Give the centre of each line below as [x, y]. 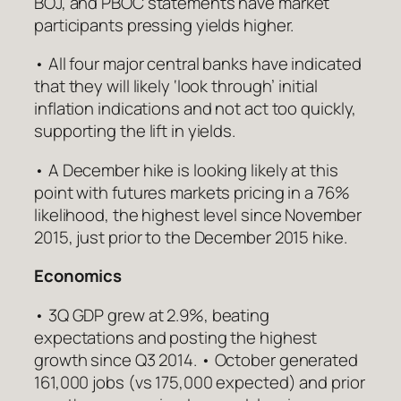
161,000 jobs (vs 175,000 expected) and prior [200, 382]
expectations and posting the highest [176, 337]
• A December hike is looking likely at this [186, 170]
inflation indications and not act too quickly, [196, 109]
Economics [78, 276]
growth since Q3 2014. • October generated [196, 359]
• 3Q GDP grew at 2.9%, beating [152, 315]
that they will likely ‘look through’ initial [176, 86]
